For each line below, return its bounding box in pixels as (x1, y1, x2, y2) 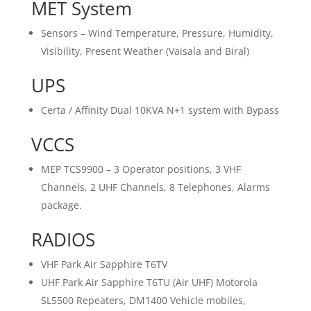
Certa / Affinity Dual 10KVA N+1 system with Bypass (40, 103, 279, 117)
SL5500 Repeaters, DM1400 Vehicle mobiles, (40, 294, 246, 308)
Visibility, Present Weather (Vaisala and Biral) (40, 44, 249, 58)
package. (40, 199, 82, 212)
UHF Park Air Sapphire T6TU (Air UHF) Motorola (40, 276, 258, 289)
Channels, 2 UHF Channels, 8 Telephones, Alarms (40, 180, 270, 194)
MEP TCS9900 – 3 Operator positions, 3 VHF (40, 162, 241, 176)
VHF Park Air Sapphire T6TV (40, 258, 167, 271)
